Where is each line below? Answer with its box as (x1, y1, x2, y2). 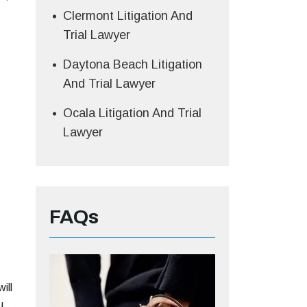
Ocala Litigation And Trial (62, 106, 201, 120)
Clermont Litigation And (62, 8, 193, 23)
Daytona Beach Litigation (62, 57, 202, 71)
